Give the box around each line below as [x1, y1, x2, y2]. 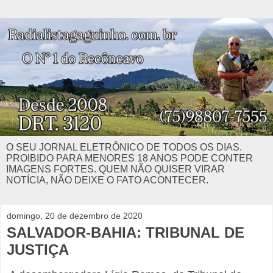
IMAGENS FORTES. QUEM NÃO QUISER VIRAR [6, 163, 225, 174]
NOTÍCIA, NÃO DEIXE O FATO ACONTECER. [6, 174, 208, 185]
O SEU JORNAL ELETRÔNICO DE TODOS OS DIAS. [6, 141, 242, 152]
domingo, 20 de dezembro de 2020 [7, 210, 143, 221]
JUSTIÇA [7, 241, 69, 258]
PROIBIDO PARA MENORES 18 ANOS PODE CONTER [6, 152, 253, 163]
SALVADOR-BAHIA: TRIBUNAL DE [7, 224, 244, 241]
